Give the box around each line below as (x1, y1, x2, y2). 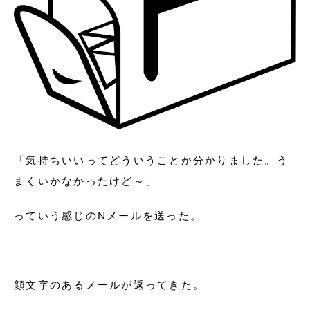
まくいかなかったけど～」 (14, 174, 157, 188)
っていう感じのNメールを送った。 (14, 208, 202, 222)
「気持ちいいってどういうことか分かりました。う (14, 153, 289, 167)
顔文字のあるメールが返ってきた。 (14, 277, 205, 291)
